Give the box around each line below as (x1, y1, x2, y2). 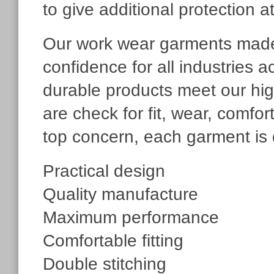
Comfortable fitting (43, 231, 183, 250)
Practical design (43, 161, 165, 180)
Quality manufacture (43, 184, 198, 204)
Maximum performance (43, 207, 219, 227)
